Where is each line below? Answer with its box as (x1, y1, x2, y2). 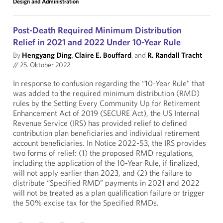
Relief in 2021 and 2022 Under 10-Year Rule (13, 36, 181, 48)
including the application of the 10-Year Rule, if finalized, (13, 158, 200, 168)
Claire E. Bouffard (75, 50, 131, 60)
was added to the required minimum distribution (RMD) (13, 88, 200, 98)
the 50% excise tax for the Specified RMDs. (13, 198, 159, 208)
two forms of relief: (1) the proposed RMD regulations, (13, 148, 194, 158)
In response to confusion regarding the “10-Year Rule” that (13, 78, 205, 88)
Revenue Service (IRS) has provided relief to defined (13, 118, 187, 128)
